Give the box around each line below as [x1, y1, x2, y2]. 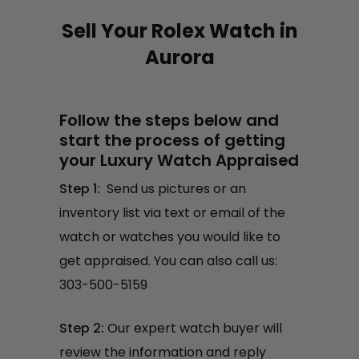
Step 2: [59, 318, 104, 337]
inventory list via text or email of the [59, 203, 285, 222]
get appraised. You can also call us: [59, 251, 277, 270]
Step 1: [59, 179, 100, 198]
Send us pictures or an [100, 179, 246, 198]
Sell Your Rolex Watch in [61, 17, 298, 44]
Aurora [144, 43, 215, 71]
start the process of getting [59, 128, 285, 151]
